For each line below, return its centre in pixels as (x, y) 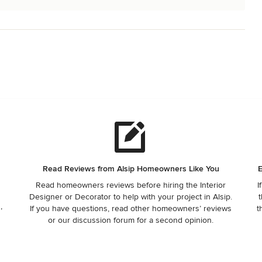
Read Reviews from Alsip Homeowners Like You (131, 169)
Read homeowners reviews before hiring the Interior (131, 185)
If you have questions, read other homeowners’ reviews (131, 208)
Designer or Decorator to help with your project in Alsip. (131, 197)
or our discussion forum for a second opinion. (131, 220)
